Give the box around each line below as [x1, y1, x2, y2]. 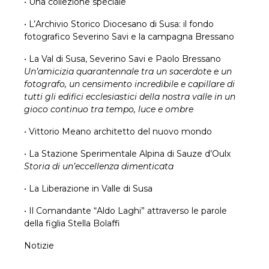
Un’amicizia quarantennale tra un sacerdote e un [24, 65, 232, 77]
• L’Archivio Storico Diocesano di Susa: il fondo [24, 18, 214, 29]
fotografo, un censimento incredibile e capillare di [24, 78, 235, 89]
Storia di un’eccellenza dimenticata [24, 160, 174, 172]
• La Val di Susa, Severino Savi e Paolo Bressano [24, 53, 221, 64]
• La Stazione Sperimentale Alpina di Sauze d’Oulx [24, 148, 231, 159]
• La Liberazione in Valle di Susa [24, 183, 153, 194]
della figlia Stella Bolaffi [24, 217, 120, 229]
